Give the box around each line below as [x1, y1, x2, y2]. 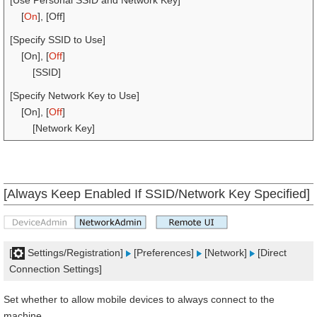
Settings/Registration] [25, 247, 126, 258]
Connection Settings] [9, 263, 102, 275]
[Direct [255, 247, 287, 258]
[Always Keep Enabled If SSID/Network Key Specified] [4, 187, 310, 201]
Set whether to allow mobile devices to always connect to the [4, 294, 275, 305]
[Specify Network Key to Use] [10, 90, 139, 101]
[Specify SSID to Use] [10, 34, 105, 45]
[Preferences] [131, 247, 197, 258]
